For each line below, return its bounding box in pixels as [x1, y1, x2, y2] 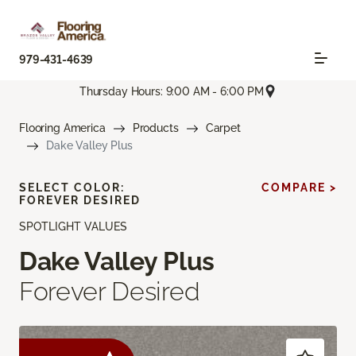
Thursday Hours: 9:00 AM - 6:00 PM [79, 84, 265, 98]
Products [132, 122, 179, 135]
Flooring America [19, 122, 106, 135]
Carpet [205, 122, 241, 135]
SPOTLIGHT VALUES [19, 220, 127, 234]
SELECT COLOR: [19, 181, 125, 195]
